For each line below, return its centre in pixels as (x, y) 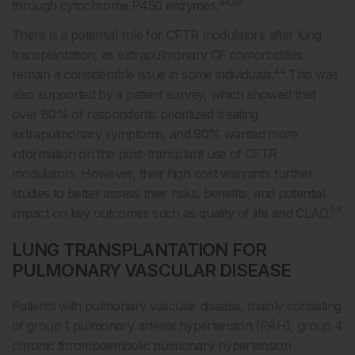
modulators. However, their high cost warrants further (163, 174)
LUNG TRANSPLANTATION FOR (139, 250)
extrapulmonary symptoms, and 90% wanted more (155, 134)
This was (312, 75)
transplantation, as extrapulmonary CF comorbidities (157, 55)
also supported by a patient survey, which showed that (164, 95)
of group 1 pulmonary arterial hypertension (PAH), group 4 (177, 326)
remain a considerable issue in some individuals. (143, 75)
